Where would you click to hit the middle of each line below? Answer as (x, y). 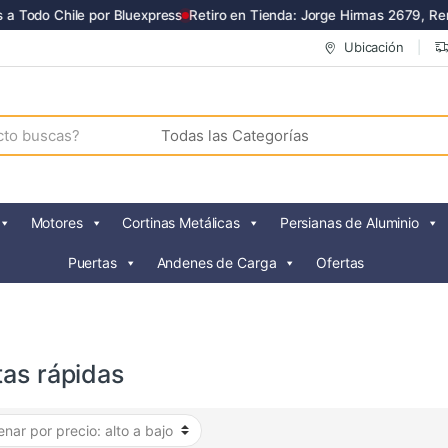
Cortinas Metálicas (181, 223)
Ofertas (340, 263)
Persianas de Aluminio (349, 223)
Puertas (92, 263)
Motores (56, 223)
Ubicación (374, 47)
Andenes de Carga (216, 263)
